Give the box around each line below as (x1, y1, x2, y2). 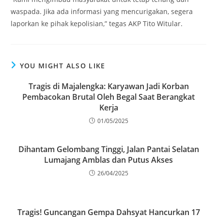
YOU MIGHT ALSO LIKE (19, 61, 106, 70)
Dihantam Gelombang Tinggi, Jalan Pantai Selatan (18, 144, 199, 155)
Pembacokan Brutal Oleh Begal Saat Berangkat (22, 92, 195, 102)
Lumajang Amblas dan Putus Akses (44, 155, 173, 165)
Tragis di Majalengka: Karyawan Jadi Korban (28, 81, 189, 92)
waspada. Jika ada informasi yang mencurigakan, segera (11, 7, 193, 16)
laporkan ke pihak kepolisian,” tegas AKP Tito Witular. (11, 19, 183, 28)
